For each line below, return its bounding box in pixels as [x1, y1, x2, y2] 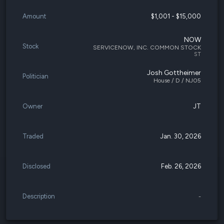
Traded [22, 132, 43, 140]
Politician [22, 72, 48, 80]
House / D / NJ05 [153, 77, 201, 84]
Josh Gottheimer [147, 68, 201, 77]
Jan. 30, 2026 [160, 132, 201, 140]
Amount [22, 12, 46, 20]
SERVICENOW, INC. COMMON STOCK [93, 43, 201, 51]
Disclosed [22, 162, 50, 170]
